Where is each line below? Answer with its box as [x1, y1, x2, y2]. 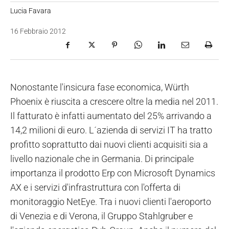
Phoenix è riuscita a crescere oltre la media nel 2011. [10, 96, 218, 107]
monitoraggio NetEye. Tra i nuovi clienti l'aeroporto [10, 196, 211, 208]
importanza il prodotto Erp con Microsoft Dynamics [10, 168, 215, 179]
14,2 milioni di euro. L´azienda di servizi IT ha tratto [10, 125, 212, 136]
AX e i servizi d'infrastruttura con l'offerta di [10, 182, 180, 193]
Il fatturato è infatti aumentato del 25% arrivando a [10, 110, 212, 122]
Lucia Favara [10, 6, 51, 15]
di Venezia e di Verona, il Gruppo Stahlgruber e [10, 211, 193, 222]
